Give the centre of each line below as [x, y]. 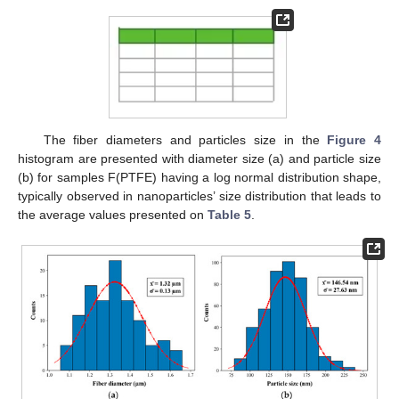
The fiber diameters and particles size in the [185, 140]
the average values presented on [113, 215]
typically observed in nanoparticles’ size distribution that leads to [199, 196]
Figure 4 [354, 140]
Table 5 [229, 215]
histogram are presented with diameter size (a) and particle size [199, 159]
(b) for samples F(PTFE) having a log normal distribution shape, [199, 178]
